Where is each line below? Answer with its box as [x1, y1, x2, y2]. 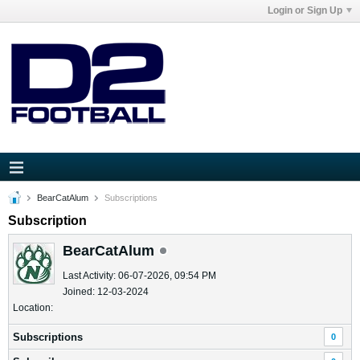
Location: [13, 302, 53, 313]
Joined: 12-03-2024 [63, 286, 149, 297]
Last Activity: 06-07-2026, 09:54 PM [63, 270, 216, 281]
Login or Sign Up [268, 5, 342, 16]
